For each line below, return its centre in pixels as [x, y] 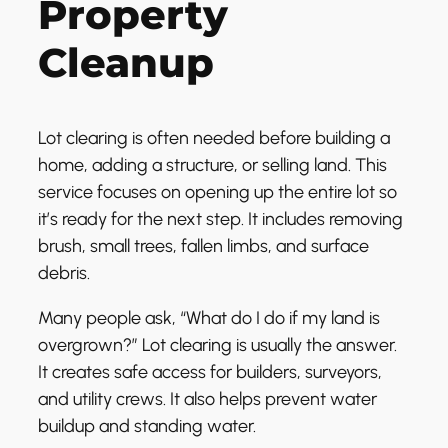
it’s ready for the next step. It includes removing [220, 219]
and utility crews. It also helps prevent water [207, 399]
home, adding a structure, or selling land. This [212, 165]
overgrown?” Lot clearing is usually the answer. [217, 345]
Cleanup [126, 63]
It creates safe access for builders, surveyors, [210, 372]
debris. [64, 273]
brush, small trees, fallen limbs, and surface [203, 246]
